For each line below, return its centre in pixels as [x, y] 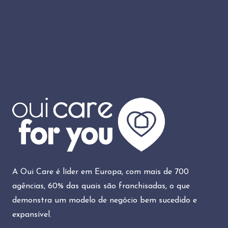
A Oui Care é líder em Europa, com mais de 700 [101, 172]
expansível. [32, 215]
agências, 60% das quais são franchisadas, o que [101, 186]
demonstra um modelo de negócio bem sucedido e [105, 200]
